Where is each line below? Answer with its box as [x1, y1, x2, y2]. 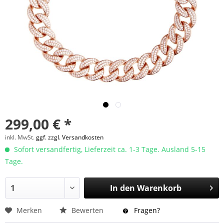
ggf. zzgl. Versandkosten [36, 133, 103, 141]
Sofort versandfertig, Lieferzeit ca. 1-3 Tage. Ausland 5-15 [12, 144, 205, 154]
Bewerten [69, 205, 105, 215]
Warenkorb [136, 182, 181, 193]
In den [109, 182, 135, 193]
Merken [16, 205, 42, 215]
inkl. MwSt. [5, 133, 36, 141]
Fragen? [132, 205, 160, 215]
